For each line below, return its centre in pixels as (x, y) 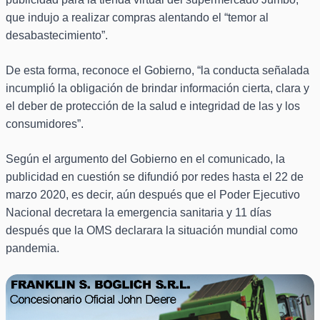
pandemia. (32, 249)
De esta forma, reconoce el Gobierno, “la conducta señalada (157, 71)
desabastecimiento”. (57, 36)
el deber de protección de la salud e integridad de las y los (153, 106)
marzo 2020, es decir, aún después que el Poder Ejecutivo (153, 195)
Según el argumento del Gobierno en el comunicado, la (145, 159)
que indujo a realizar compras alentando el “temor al (137, 18)
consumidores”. (45, 124)
